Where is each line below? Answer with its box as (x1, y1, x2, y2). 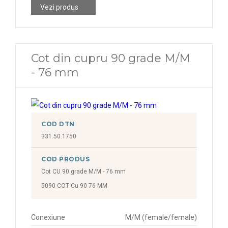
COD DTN (41, 120, 75, 128)
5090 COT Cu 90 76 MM (41, 182, 107, 189)
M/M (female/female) (125, 213, 197, 221)
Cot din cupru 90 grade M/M (31, 51, 190, 65)
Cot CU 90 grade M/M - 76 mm (41, 168, 126, 175)
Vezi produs (40, 3, 78, 11)
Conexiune (31, 213, 65, 221)
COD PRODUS (41, 155, 90, 163)
